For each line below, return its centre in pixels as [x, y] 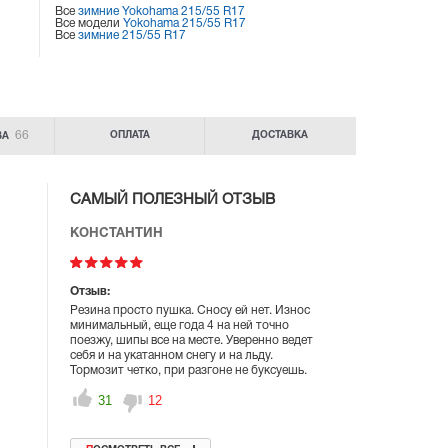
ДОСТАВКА [279, 136]
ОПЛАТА [129, 136]
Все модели [89, 23]
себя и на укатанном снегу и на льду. [172, 356]
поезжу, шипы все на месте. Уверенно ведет [192, 341]
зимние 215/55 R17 [132, 35]
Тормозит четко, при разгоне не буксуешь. [189, 371]
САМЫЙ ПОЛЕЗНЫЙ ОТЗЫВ [173, 200]
